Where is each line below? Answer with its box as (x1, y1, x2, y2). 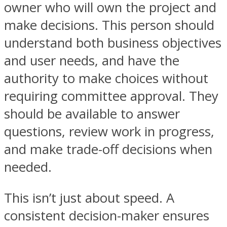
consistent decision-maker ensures (4, 206, 209, 224)
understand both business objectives (4, 33, 221, 52)
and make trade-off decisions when (4, 140, 212, 158)
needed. (4, 158, 52, 176)
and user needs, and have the (4, 51, 179, 69)
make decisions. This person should (4, 16, 214, 34)
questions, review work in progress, (4, 122, 214, 140)
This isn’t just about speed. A (4, 188, 174, 207)
